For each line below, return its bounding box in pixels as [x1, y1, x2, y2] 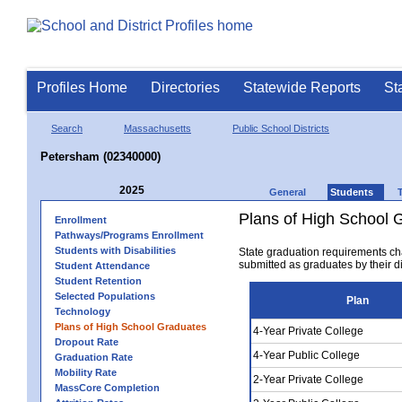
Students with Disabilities [55, 244, 176, 256]
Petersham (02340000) [40, 149, 161, 163]
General [269, 186, 306, 197]
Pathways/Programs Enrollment [55, 229, 204, 240]
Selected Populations [55, 290, 155, 301]
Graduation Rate [55, 351, 133, 363]
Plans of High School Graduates [55, 320, 206, 332]
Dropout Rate [55, 336, 118, 347]
